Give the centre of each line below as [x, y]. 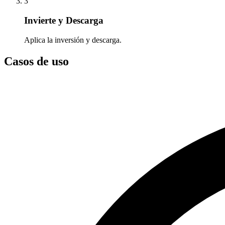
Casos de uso [36, 61]
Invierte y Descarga [64, 21]
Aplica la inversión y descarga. [73, 40]
